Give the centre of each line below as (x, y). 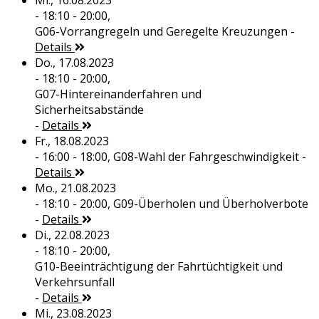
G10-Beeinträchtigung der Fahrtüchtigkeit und (158, 267)
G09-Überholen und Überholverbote (210, 204)
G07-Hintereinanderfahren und (118, 94)
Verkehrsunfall (74, 282)
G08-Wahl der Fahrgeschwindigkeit (206, 157)
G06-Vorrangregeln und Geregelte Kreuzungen (161, 32)
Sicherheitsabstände (89, 110)
